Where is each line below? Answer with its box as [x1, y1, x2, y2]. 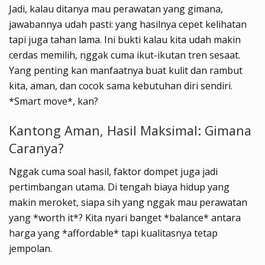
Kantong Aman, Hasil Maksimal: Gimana [9, 122, 251, 139]
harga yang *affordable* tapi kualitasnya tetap [9, 226, 218, 240]
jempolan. [9, 241, 52, 255]
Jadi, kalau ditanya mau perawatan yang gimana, [9, 2, 223, 16]
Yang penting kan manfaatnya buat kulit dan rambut [9, 64, 243, 77]
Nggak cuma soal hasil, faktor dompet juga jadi [9, 164, 218, 178]
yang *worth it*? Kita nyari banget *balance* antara [9, 211, 241, 224]
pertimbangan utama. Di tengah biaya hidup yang [9, 180, 230, 193]
